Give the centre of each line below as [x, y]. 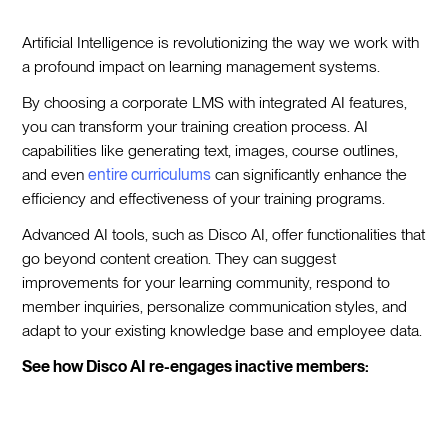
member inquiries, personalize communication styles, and [215, 307]
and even [55, 175]
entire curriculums [150, 175]
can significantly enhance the [309, 175]
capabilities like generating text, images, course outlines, [210, 151]
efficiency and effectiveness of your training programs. [204, 199]
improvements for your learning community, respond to [206, 283]
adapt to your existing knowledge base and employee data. [222, 331]
